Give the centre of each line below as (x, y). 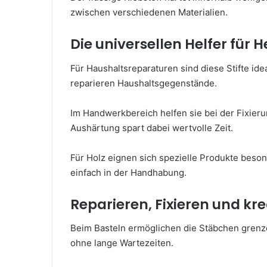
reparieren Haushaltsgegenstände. (144, 83)
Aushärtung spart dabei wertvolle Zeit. (152, 128)
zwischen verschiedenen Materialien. (149, 12)
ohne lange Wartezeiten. (122, 243)
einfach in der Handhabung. (128, 172)
